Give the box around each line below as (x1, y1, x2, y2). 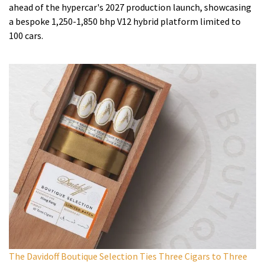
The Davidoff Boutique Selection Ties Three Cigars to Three (9, 250, 247, 263)
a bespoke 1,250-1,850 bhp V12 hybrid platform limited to (9, 15, 241, 27)
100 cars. (9, 29, 43, 41)
